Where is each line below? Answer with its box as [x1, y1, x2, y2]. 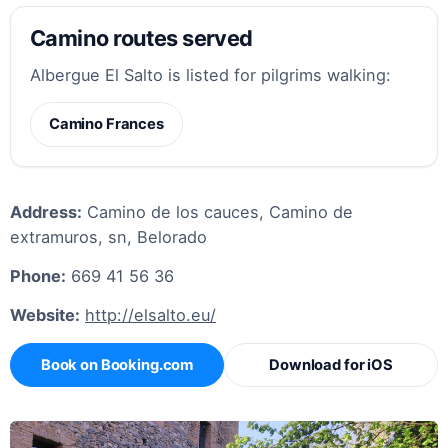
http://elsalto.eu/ [85, 305, 216, 326]
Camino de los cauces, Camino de [82, 202, 353, 223]
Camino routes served [30, 24, 253, 51]
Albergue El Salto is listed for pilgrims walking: [30, 65, 392, 86]
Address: [10, 202, 82, 223]
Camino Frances [48, 115, 164, 134]
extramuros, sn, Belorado [10, 227, 207, 248]
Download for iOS [269, 356, 393, 375]
